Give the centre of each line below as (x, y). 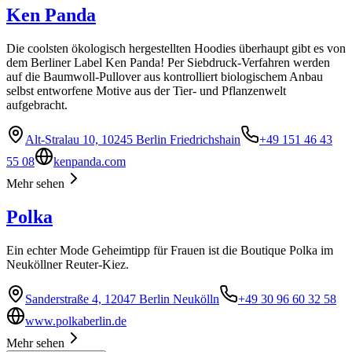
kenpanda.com (90, 162)
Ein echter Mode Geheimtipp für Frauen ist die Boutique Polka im (170, 251)
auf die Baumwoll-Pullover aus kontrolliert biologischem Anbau (165, 77)
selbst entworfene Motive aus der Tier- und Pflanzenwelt (146, 91)
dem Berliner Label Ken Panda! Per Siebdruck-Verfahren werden (168, 63)
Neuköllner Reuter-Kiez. (68, 265)
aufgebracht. (37, 105)
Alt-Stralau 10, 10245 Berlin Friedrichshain (133, 140)
